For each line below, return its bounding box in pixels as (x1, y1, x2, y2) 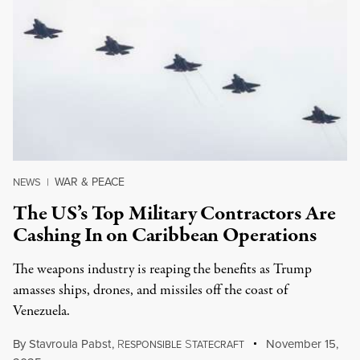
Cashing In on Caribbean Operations (13, 221, 317, 250)
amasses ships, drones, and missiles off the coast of (13, 280, 288, 301)
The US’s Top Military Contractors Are (13, 199, 337, 228)
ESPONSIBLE (124, 337, 182, 351)
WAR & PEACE (55, 174, 125, 190)
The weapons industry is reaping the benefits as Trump (13, 260, 312, 280)
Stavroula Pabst (29, 335, 111, 352)
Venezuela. (13, 301, 70, 321)
